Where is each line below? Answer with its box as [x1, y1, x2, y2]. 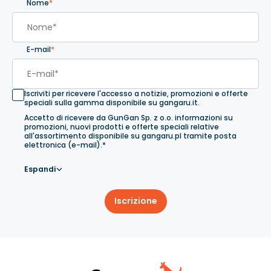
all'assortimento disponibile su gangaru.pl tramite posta [24, 130, 237, 141]
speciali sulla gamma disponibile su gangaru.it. [24, 97, 200, 108]
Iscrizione [114, 195, 157, 207]
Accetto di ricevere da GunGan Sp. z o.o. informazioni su [24, 112, 233, 123]
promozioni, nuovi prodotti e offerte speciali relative [24, 121, 219, 132]
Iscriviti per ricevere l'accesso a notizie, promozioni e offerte [24, 88, 248, 99]
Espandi [24, 163, 56, 174]
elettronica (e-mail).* [24, 139, 106, 150]
